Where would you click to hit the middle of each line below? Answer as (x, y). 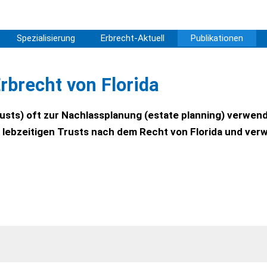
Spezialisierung (46, 38)
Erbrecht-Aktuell (133, 38)
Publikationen (217, 38)
